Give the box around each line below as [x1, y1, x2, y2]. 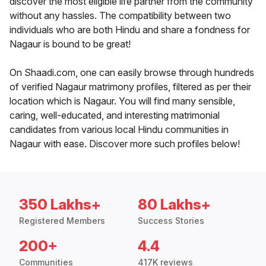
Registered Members [19, 216, 105, 226]
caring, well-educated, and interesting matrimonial [9, 109, 220, 122]
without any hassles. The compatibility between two [9, 9, 231, 22]
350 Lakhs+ [19, 196, 101, 214]
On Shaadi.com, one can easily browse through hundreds [9, 66, 254, 79]
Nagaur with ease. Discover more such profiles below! [9, 138, 240, 150]
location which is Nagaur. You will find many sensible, [9, 95, 235, 107]
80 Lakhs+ [138, 196, 211, 214]
